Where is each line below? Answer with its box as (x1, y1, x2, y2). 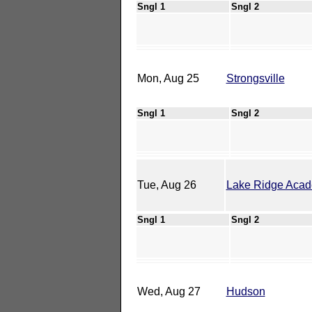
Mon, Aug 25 (136, 72, 199, 84)
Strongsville (226, 72, 285, 84)
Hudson (226, 285, 265, 297)
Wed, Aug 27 (136, 285, 201, 297)
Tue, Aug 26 (136, 178, 196, 191)
